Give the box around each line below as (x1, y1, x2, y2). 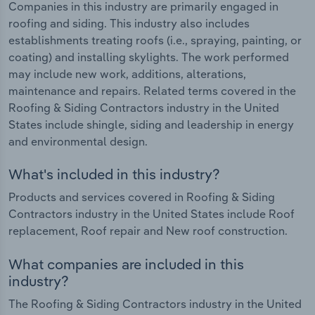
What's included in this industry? (8, 165, 220, 184)
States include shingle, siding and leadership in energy (8, 117, 294, 131)
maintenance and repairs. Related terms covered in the (8, 83, 296, 98)
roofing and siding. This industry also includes (8, 15, 250, 30)
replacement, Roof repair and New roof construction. (8, 224, 288, 238)
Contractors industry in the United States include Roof (8, 207, 295, 221)
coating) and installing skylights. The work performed (8, 49, 289, 64)
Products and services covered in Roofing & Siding (8, 190, 275, 205)
